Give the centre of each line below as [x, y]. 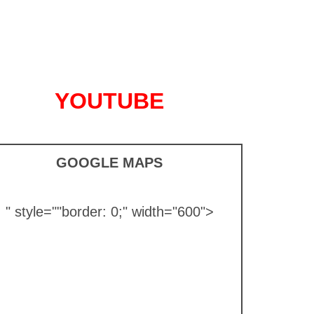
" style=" [31, 212]
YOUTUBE [109, 101]
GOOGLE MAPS [109, 163]
